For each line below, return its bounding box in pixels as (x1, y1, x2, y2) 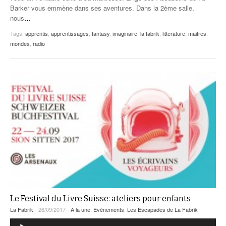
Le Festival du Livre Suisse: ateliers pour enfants (10, 194, 191, 204)
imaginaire (112, 29, 137, 37)
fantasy (92, 29, 109, 37)
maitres (188, 29, 206, 37)
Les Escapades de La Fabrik (127, 205, 198, 214)
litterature (162, 29, 185, 37)
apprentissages (51, 29, 89, 37)
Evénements (93, 205, 124, 214)
